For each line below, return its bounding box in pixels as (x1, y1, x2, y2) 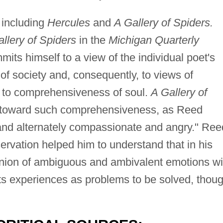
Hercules (47, 16, 90, 29)
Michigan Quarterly (108, 33, 199, 46)
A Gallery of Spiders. (113, 16, 213, 29)
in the (76, 33, 109, 46)
